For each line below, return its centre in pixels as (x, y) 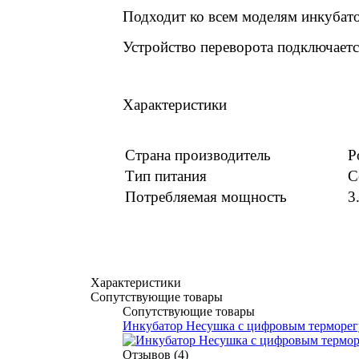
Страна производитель (198, 155)
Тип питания (166, 175)
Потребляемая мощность (206, 196)
